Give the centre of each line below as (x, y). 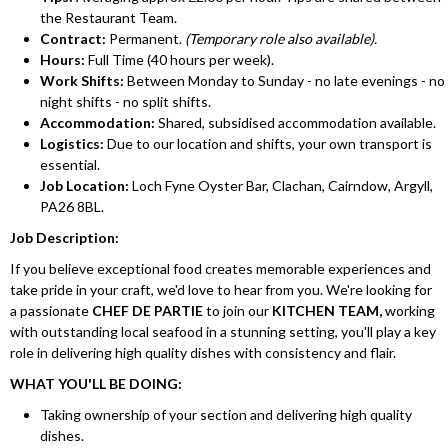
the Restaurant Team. (108, 18)
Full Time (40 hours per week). (179, 60)
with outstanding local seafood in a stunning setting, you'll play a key (223, 332)
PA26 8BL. (72, 207)
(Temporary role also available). (281, 39)
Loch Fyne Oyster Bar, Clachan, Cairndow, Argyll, (281, 186)
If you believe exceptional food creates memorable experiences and (220, 269)
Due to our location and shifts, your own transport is (268, 144)
